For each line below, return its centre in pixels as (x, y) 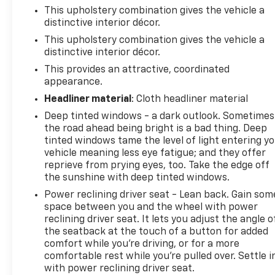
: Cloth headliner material (190, 99)
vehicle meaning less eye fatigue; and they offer (155, 153)
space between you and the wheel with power (151, 207)
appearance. (74, 82)
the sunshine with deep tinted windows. (137, 178)
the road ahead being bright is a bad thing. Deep (156, 129)
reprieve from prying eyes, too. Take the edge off (157, 165)
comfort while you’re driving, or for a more (142, 244)
